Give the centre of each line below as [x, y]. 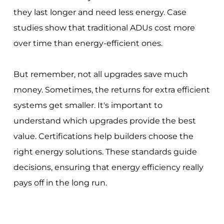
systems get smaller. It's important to [88, 105]
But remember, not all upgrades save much [100, 74]
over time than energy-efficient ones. [88, 43]
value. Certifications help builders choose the [103, 136]
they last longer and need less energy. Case [100, 12]
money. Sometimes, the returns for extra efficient [111, 90]
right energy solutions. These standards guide [105, 152]
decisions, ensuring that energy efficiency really [108, 167]
